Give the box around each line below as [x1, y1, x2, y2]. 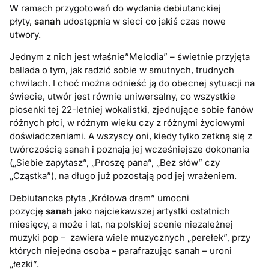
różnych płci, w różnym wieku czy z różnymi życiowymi [10, 117, 246, 129]
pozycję [10, 205, 46, 217]
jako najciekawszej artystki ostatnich [72, 205, 231, 217]
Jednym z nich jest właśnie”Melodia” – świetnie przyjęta [10, 51, 250, 63]
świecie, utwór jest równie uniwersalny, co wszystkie [10, 91, 236, 103]
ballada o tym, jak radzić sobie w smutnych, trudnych [10, 64, 235, 76]
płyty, [10, 16, 35, 28]
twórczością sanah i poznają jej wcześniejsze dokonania [10, 144, 250, 156]
